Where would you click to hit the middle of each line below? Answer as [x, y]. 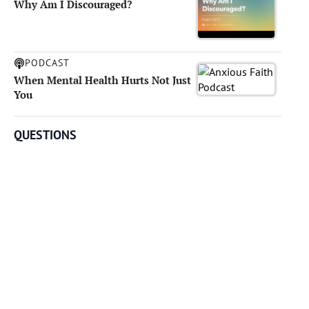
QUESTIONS [45, 135]
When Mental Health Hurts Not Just [102, 80]
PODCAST [47, 63]
